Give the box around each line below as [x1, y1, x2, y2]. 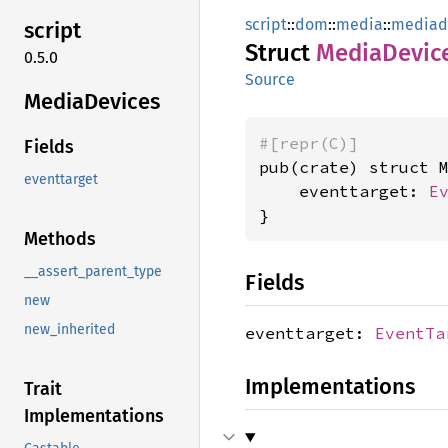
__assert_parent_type [24, 263, 162, 281]
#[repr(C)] [259, 133, 359, 153]
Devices [84, 87, 160, 115]
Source [245, 70, 295, 89]
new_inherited [24, 321, 115, 339]
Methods [24, 228, 96, 251]
